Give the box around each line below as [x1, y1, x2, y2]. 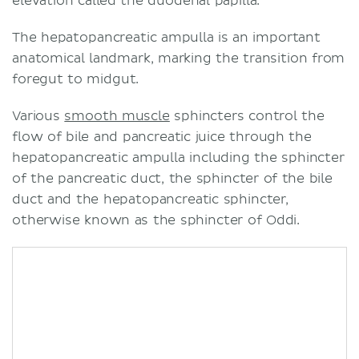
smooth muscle [64, 107, 170, 124]
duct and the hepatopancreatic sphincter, [12, 191, 288, 208]
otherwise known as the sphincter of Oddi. [12, 212, 301, 228]
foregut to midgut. [12, 71, 139, 87]
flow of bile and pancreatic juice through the [12, 128, 312, 145]
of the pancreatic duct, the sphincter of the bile [12, 170, 333, 187]
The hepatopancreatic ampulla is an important [12, 29, 321, 46]
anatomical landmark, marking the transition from [12, 50, 345, 67]
